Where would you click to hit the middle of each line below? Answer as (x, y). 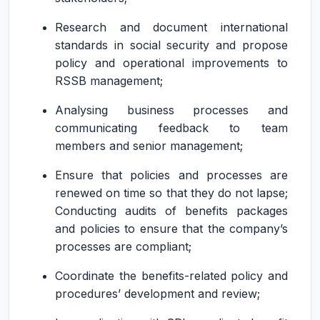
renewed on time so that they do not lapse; (171, 193)
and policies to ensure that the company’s (171, 229)
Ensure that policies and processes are (171, 175)
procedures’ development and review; (157, 294)
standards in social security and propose (171, 45)
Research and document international (171, 27)
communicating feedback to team (171, 128)
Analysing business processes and (171, 110)
